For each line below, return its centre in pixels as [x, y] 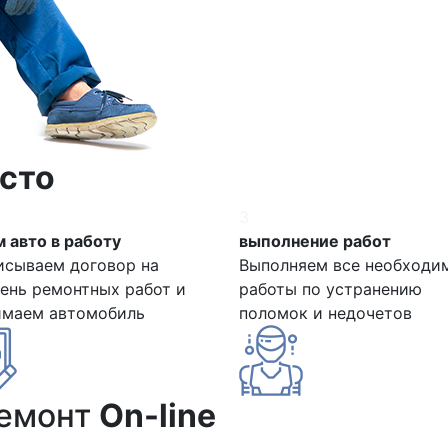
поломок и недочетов [325, 312]
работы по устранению [330, 288]
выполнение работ [315, 240]
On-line [157, 415]
